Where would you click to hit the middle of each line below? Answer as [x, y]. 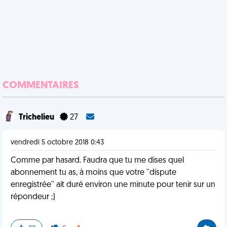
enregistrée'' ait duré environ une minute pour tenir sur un [113, 185]
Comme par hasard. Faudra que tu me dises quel [97, 161]
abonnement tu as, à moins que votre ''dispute [93, 173]
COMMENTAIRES [41, 86]
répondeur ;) [33, 197]
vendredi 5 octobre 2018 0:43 [57, 143]
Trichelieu [37, 118]
